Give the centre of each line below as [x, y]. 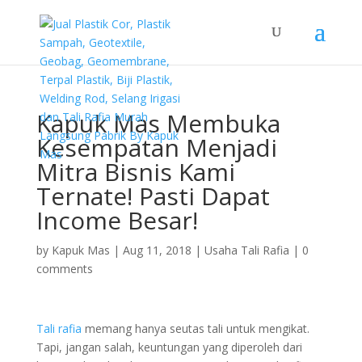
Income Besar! [117, 220]
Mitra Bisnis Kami [135, 172]
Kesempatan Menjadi [156, 147]
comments [64, 269]
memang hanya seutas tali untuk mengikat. [195, 328]
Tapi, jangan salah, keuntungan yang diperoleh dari [169, 347]
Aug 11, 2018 [157, 250]
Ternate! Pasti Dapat [153, 196]
